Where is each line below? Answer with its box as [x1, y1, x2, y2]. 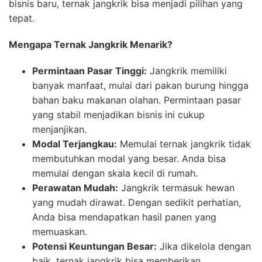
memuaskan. [32, 226, 87, 238]
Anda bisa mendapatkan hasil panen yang [32, 211, 216, 223]
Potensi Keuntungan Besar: [32, 240, 157, 253]
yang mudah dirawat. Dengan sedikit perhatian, [32, 196, 241, 209]
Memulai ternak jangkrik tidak [117, 138, 251, 150]
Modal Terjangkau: [32, 138, 117, 150]
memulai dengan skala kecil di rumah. [32, 167, 198, 180]
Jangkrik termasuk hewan [118, 182, 235, 194]
